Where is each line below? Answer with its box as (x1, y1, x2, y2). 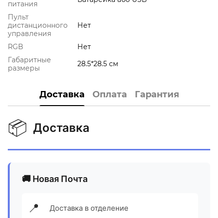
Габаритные (8, 55, 51, 64)
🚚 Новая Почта (22, 174, 88, 184)
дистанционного (8, 21, 68, 30)
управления (8, 29, 51, 38)
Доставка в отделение (50, 203, 128, 213)
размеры (8, 64, 40, 73)
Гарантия (134, 89, 179, 100)
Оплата (92, 89, 127, 100)
